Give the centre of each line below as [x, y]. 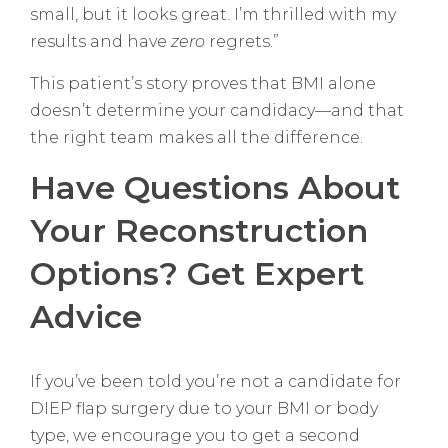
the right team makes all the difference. [196, 138]
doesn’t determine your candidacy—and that [217, 111]
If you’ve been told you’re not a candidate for [215, 382]
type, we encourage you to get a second [195, 436]
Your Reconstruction [199, 231]
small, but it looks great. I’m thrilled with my [213, 15]
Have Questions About [215, 188]
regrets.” [242, 42]
